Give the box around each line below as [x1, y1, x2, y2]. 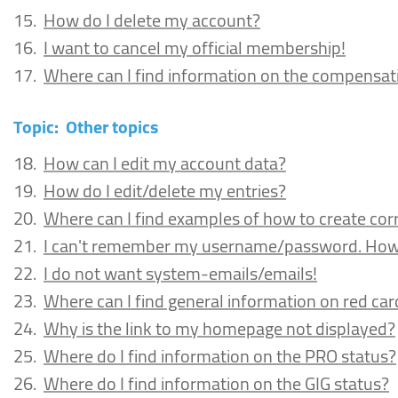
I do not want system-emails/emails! [44, 257, 317, 290]
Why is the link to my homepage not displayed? [44, 312, 395, 345]
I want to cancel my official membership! [44, 31, 346, 64]
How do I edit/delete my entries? [44, 174, 286, 207]
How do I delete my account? [44, 4, 260, 36]
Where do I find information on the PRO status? [44, 339, 396, 372]
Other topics [66, 110, 158, 143]
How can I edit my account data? [44, 147, 286, 179]
